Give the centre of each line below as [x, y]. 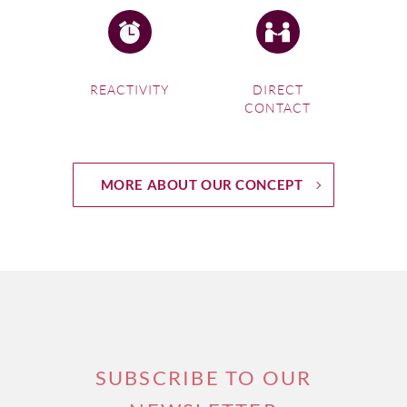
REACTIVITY [129, 89]
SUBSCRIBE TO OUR [203, 377]
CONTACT [278, 108]
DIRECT [278, 89]
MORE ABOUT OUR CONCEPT [202, 184]
